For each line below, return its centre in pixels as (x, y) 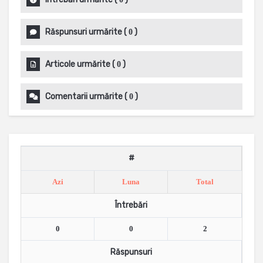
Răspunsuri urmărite (84, 32)
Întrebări (131, 205)
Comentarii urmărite (84, 97)
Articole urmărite (78, 64)
